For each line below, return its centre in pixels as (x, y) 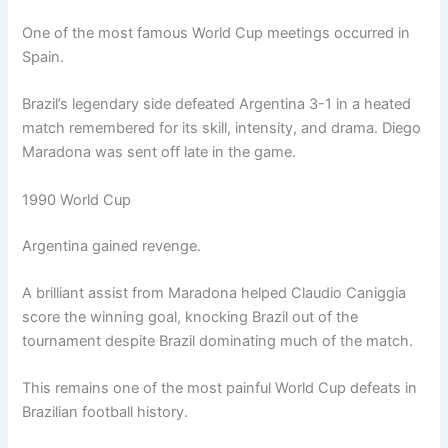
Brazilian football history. (105, 412)
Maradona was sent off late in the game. (159, 152)
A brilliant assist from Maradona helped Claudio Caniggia (214, 292)
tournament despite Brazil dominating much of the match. (218, 340)
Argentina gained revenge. (112, 245)
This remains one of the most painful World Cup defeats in (220, 388)
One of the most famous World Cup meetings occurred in (216, 33)
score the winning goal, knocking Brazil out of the (190, 316)
